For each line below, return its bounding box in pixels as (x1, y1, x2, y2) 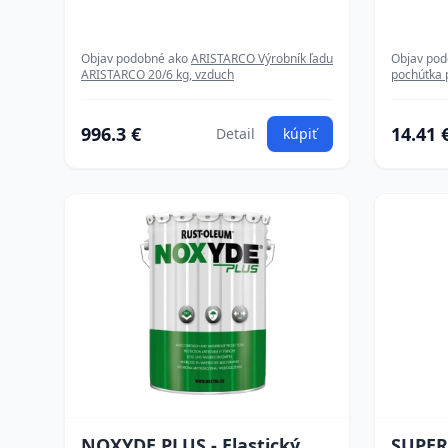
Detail (216, 124, 255, 143)
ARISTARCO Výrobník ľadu (191, 50, 333, 67)
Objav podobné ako (81, 50, 191, 67)
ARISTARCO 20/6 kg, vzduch (81, 66, 234, 83)
